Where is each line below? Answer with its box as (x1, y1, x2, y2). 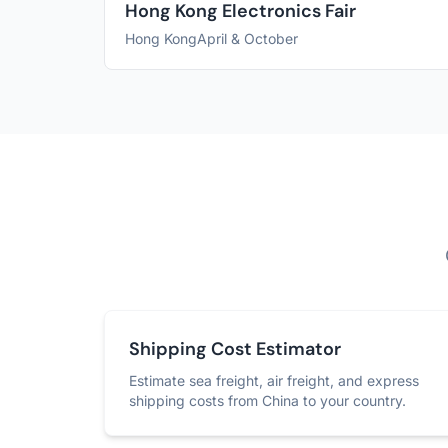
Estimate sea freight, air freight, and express (129, 372, 419, 389)
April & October (197, 30, 298, 47)
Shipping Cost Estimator (129, 337, 341, 361)
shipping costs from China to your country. (129, 392, 406, 409)
